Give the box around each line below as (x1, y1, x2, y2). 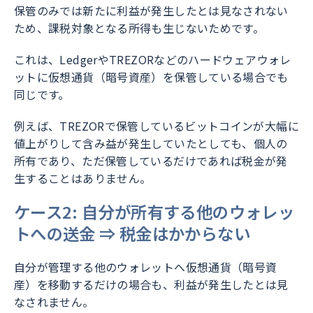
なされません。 (14, 293, 94, 311)
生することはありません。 (14, 170, 152, 187)
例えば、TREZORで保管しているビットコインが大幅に (14, 117, 299, 135)
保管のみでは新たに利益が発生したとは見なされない (14, 2, 289, 20)
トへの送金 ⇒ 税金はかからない (14, 221, 250, 246)
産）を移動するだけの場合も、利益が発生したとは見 (14, 276, 289, 293)
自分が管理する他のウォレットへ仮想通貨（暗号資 (14, 259, 277, 276)
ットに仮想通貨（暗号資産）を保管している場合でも (14, 68, 289, 86)
